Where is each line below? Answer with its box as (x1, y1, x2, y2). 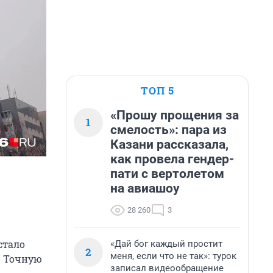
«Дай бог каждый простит (110, 238, 222, 249)
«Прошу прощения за (110, 108, 239, 122)
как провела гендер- (110, 152, 234, 166)
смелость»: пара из (110, 122, 227, 137)
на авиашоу (110, 181, 180, 196)
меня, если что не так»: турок (110, 250, 236, 261)
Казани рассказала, (110, 137, 229, 152)
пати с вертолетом (110, 166, 224, 181)
